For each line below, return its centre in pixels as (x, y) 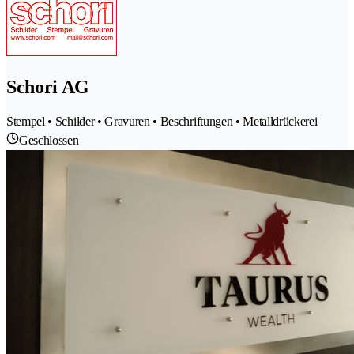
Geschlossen (49, 140)
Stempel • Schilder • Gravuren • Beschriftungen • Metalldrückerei (162, 121)
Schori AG (48, 87)
